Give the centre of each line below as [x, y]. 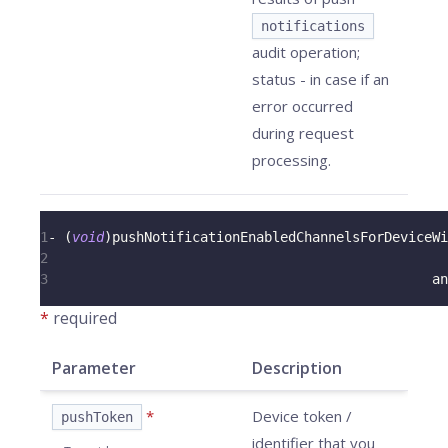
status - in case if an [320, 79]
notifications [313, 26]
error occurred [302, 106]
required [85, 318]
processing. [291, 160]
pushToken [97, 417]
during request [303, 133]
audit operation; [306, 52]
